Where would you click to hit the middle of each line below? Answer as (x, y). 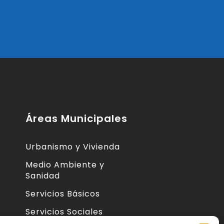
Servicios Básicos (63, 194)
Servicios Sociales (64, 212)
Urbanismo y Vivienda (73, 147)
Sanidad (43, 176)
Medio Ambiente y (65, 165)
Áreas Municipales (76, 119)
